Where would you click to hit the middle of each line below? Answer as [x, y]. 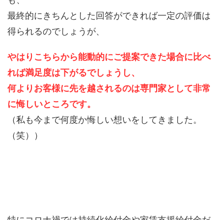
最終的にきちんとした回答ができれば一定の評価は [109, 15]
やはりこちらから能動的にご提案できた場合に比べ [109, 57]
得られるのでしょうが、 [56, 31]
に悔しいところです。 [52, 104]
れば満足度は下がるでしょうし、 [74, 72]
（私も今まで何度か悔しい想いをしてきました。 [105, 120]
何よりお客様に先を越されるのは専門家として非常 [109, 88]
